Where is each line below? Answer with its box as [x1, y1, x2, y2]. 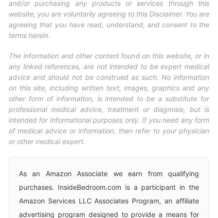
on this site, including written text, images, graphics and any [8, 84, 210, 92]
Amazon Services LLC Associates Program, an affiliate [18, 197, 200, 205]
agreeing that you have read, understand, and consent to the [8, 20, 210, 29]
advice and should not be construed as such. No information [8, 73, 210, 82]
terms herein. [8, 31, 50, 40]
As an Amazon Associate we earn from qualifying [18, 169, 200, 178]
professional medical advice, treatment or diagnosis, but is [8, 105, 210, 114]
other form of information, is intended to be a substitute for [8, 94, 210, 103]
